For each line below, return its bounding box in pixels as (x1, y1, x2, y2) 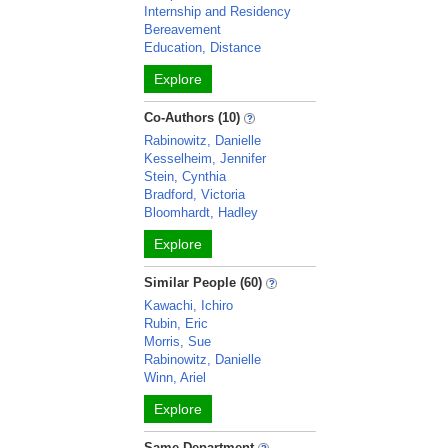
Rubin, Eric (144, 316, 209, 331)
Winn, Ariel (144, 370, 207, 385)
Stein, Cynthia (144, 169, 227, 184)
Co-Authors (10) (144, 110, 241, 125)
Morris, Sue (144, 334, 212, 349)
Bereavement (144, 22, 222, 37)
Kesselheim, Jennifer (144, 151, 267, 166)
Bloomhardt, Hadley (144, 205, 259, 220)
